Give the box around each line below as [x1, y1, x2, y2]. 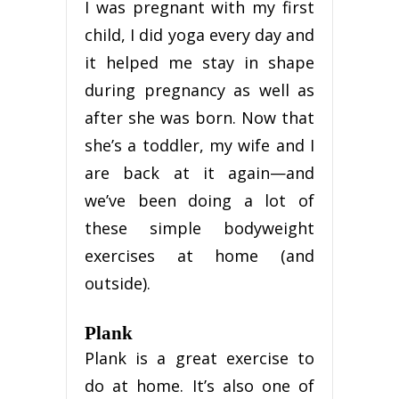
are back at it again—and [85, 162, 314, 184]
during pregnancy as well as [85, 79, 314, 102]
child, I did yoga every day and [85, 24, 314, 46]
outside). [85, 273, 151, 295]
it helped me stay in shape [85, 52, 314, 74]
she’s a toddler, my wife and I [85, 134, 314, 157]
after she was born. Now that [85, 107, 314, 129]
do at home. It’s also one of [85, 375, 314, 397]
